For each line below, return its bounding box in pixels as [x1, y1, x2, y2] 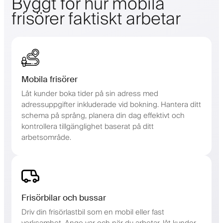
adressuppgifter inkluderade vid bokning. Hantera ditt [21, 98, 201, 111]
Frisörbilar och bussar [21, 192, 106, 203]
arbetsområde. [21, 131, 71, 144]
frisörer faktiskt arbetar [11, 4, 181, 34]
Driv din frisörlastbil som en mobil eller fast [21, 206, 164, 219]
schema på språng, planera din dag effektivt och [21, 109, 185, 122]
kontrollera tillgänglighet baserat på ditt [21, 120, 154, 133]
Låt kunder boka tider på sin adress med [21, 87, 158, 100]
